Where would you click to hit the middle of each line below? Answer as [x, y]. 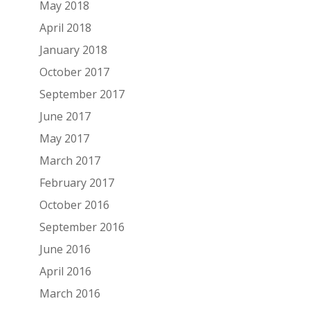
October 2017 [74, 72]
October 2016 [74, 204]
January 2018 [73, 49]
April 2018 [65, 27]
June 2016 [65, 249]
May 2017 [64, 138]
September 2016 [82, 227]
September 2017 [82, 94]
